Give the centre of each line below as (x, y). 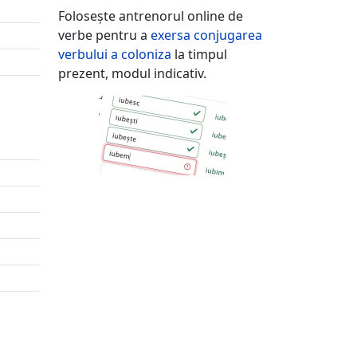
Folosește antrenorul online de (151, 16)
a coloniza (141, 54)
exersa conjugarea (206, 35)
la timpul (199, 54)
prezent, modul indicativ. (132, 73)
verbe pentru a (104, 35)
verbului (84, 54)
